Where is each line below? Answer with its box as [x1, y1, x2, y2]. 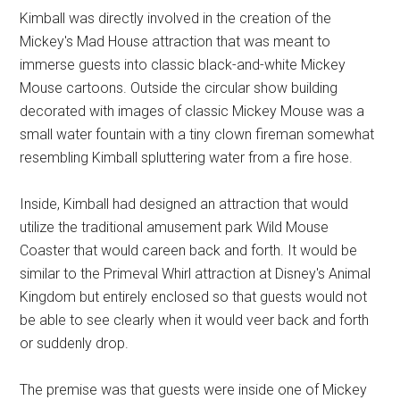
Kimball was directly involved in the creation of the [20, 9, 332, 27]
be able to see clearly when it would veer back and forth [20, 311, 370, 329]
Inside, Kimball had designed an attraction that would [20, 195, 349, 212]
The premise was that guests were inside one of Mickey [20, 380, 368, 398]
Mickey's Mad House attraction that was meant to [20, 32, 331, 50]
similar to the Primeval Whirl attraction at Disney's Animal [20, 264, 371, 282]
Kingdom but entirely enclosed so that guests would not [20, 287, 368, 305]
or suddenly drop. [20, 334, 129, 352]
